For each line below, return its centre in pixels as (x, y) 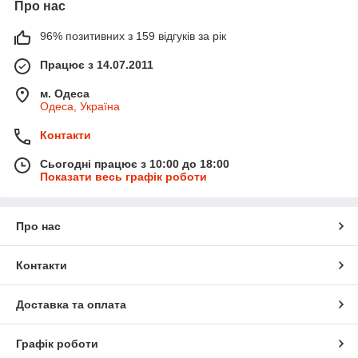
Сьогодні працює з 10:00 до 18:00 (135, 164)
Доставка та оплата (71, 305)
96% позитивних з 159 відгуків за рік (133, 36)
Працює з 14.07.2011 (97, 65)
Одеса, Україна (80, 107)
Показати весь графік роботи (123, 177)
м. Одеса (65, 94)
